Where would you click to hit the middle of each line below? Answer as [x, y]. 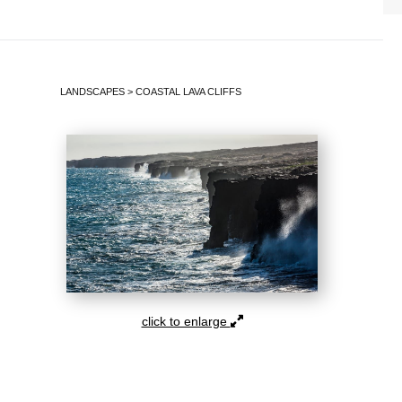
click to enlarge [186, 322]
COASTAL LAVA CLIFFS [188, 92]
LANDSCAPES [92, 92]
